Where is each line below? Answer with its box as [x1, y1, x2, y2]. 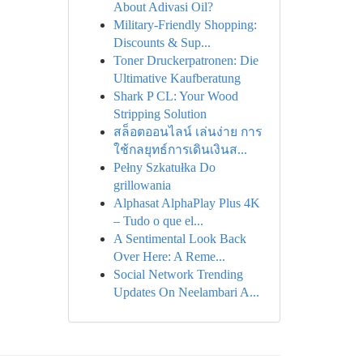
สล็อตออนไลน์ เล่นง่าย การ [113, 125, 262, 139]
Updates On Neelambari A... [113, 285, 259, 299]
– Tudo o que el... [113, 214, 203, 228]
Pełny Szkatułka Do [113, 160, 216, 174]
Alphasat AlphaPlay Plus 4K [113, 196, 260, 210]
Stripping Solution [113, 107, 207, 121]
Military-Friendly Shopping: [113, 18, 257, 32]
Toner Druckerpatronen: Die [113, 53, 258, 67]
